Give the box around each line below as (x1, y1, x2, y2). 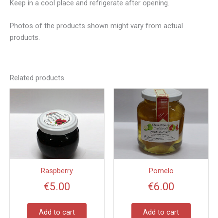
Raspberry (41, 166, 73, 176)
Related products (10, 73, 64, 82)
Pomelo (148, 166, 174, 176)
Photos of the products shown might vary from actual (10, 21, 183, 31)
